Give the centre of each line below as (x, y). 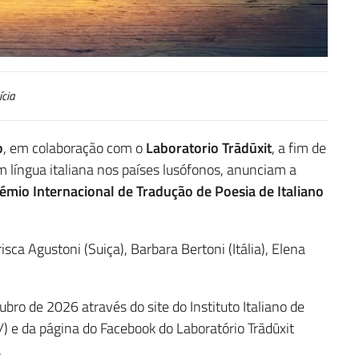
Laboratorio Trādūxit (209, 148)
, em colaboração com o (75, 148)
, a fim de (299, 148)
